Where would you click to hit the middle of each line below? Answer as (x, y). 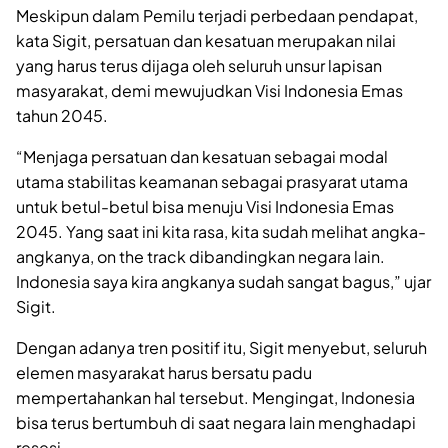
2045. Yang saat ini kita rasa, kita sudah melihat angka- (221, 232)
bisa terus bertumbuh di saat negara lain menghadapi (216, 423)
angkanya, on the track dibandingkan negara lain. (200, 257)
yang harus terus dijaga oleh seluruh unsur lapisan (199, 66)
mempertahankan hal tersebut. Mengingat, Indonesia (215, 398)
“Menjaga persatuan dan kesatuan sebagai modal (202, 157)
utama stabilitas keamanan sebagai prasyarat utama (212, 182)
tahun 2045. (62, 116)
